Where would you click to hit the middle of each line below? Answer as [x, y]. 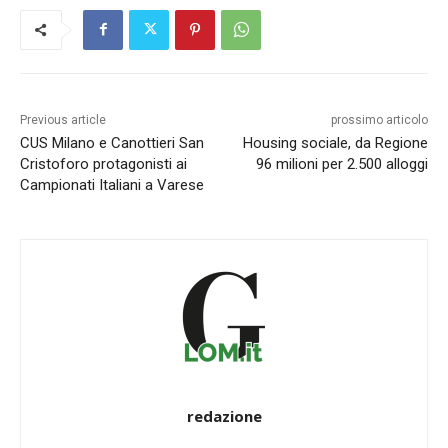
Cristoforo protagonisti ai [103, 163]
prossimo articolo [379, 119]
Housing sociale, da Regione [335, 142]
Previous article [63, 119]
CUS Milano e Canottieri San [112, 142]
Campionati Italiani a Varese [112, 184]
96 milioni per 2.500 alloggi [341, 163]
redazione [224, 415]
